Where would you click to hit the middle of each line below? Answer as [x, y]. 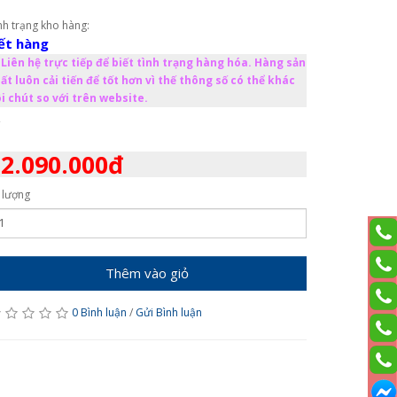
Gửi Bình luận [169, 312]
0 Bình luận [99, 312]
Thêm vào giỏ [147, 272]
